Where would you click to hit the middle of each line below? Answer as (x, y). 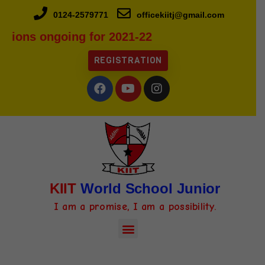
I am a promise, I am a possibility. (135, 207)
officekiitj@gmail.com (180, 15)
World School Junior (148, 188)
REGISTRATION (128, 60)
